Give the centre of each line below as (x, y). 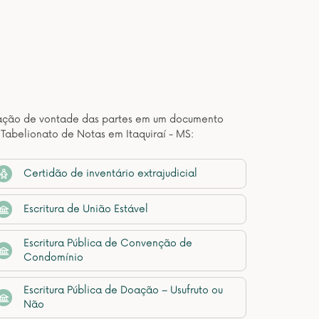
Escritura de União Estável (86, 209)
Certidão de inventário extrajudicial (110, 173)
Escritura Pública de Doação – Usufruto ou (123, 290)
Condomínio (53, 257)
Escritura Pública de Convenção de (108, 243)
